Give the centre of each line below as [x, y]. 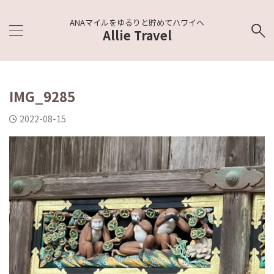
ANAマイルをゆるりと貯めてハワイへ [137, 22]
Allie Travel [137, 35]
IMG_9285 [42, 96]
